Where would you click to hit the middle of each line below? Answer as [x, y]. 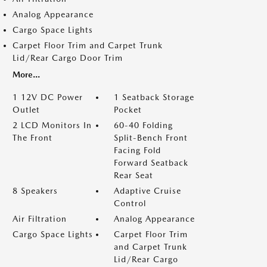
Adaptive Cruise [148, 191]
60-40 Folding [143, 125]
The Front [32, 138]
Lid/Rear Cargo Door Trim [68, 58]
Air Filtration [40, 219]
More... [26, 74]
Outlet [26, 110]
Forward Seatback [151, 163]
